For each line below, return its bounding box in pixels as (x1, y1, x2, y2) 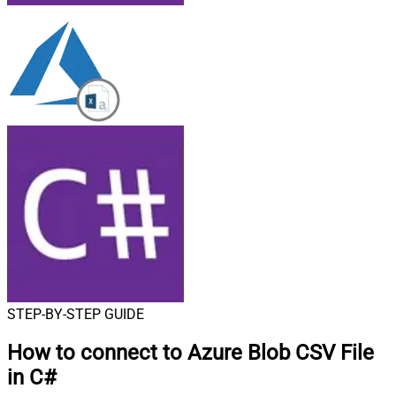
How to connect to (7, 339, 187, 365)
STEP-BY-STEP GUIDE (7, 306, 144, 323)
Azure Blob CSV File (187, 339, 374, 365)
